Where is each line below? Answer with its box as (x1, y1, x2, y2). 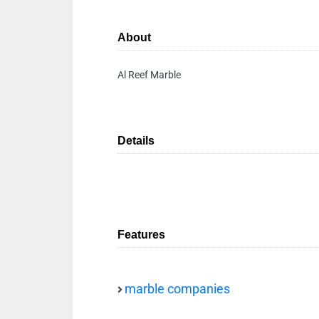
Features (117, 229, 165, 241)
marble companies (125, 282, 230, 296)
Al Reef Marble (117, 69, 181, 80)
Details (117, 135, 155, 147)
